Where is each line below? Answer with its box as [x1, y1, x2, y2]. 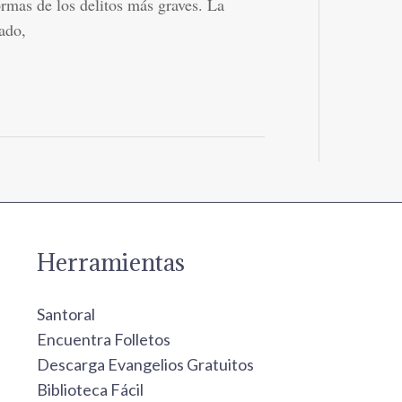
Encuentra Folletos [36, 328, 170, 349]
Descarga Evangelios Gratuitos [36, 354, 254, 374]
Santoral [36, 303, 95, 324]
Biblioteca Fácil [36, 379, 144, 399]
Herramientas [36, 246, 185, 277]
